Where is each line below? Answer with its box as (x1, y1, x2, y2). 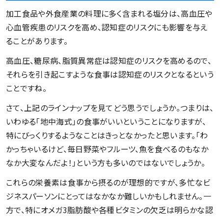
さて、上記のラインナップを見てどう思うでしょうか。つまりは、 (6, 102, 214, 114)
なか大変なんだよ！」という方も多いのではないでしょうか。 (6, 157, 208, 169)
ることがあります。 (6, 35, 70, 47)
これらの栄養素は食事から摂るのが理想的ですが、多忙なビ (6, 176, 211, 189)
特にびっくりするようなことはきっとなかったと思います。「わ (6, 129, 208, 141)
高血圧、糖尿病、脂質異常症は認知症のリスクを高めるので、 (6, 55, 212, 67)
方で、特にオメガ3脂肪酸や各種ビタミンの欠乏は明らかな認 (6, 204, 213, 216)
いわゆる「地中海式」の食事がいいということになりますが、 (6, 115, 206, 128)
